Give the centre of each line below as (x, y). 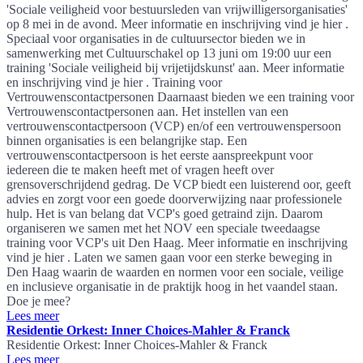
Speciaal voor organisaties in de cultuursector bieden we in (156, 38)
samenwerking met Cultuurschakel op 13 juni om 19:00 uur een (169, 53)
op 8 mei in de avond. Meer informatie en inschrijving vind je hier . (177, 23)
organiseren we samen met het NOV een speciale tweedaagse (163, 228)
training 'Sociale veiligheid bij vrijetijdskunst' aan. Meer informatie (175, 67)
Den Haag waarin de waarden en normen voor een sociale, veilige (175, 271)
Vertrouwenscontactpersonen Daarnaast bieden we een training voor (180, 96)
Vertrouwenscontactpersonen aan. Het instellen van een (147, 111)
